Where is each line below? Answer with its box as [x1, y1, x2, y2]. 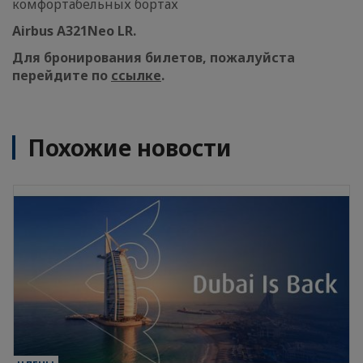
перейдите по [12, 66, 111, 84]
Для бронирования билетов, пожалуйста [12, 49, 295, 66]
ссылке [111, 66, 161, 84]
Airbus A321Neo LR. [12, 22, 136, 40]
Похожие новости [28, 132, 232, 163]
